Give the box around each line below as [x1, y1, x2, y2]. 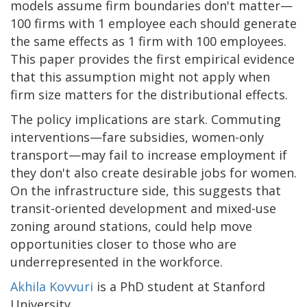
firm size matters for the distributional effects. [10, 86, 288, 103]
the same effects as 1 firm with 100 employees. [10, 32, 286, 49]
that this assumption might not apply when [10, 68, 270, 85]
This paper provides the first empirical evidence [10, 50, 295, 67]
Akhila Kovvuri [10, 278, 93, 295]
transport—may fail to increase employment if [10, 146, 287, 163]
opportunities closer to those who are [10, 235, 236, 252]
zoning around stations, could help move [10, 217, 252, 234]
